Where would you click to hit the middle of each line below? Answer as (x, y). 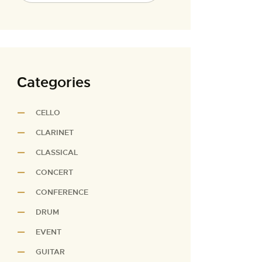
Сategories (54, 82)
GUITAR (51, 251)
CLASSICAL (57, 152)
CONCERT (55, 172)
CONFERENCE (62, 192)
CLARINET (55, 132)
